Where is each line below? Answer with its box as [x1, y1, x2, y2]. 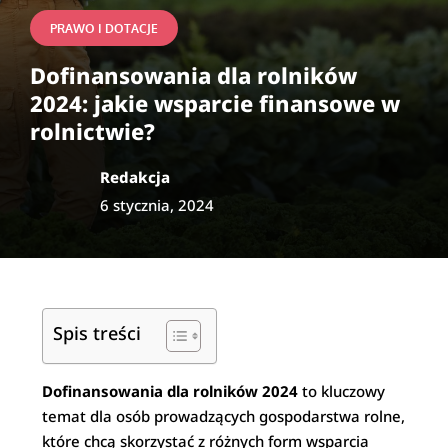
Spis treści [53, 320, 142, 345]
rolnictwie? [30, 116, 155, 146]
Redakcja [100, 167, 170, 187]
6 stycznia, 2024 [100, 195, 214, 215]
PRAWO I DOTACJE [50, 21, 158, 36]
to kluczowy [298, 381, 386, 401]
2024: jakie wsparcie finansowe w [30, 88, 400, 118]
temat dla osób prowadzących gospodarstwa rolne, [42, 406, 406, 426]
